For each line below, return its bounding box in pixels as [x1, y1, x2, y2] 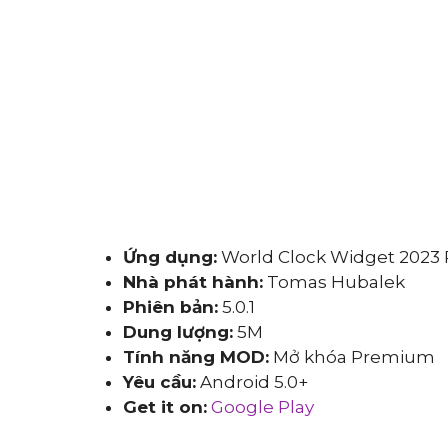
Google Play [211, 397, 314, 417]
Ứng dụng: [123, 247, 217, 267]
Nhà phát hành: [123, 272, 263, 292]
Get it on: [123, 397, 207, 417]
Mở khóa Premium [269, 347, 435, 367]
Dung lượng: [123, 322, 233, 342]
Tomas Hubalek [263, 272, 405, 292]
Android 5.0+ [196, 372, 308, 392]
